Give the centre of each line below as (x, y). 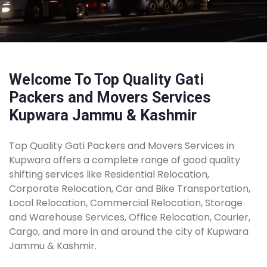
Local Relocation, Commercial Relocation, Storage (126, 203)
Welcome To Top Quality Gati (106, 80)
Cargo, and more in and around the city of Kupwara (129, 232)
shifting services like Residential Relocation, (109, 174)
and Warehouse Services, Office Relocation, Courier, (130, 217)
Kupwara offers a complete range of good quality (125, 160)
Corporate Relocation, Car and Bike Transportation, (130, 189)
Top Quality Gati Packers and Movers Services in (122, 146)
